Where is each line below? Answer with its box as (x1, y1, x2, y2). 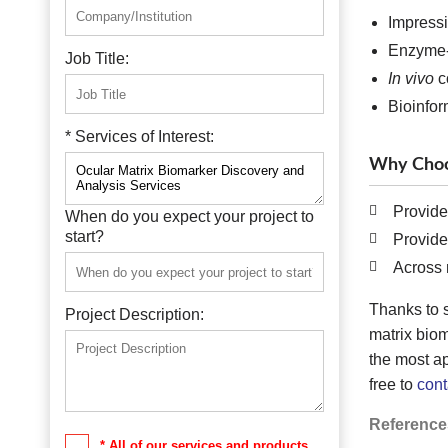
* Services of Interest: (65, 128, 214, 145)
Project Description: (65, 306, 204, 323)
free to (368, 376, 417, 393)
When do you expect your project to (65, 208, 314, 225)
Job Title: (65, 50, 129, 67)
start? (65, 228, 104, 245)
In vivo (387, 70, 434, 87)
